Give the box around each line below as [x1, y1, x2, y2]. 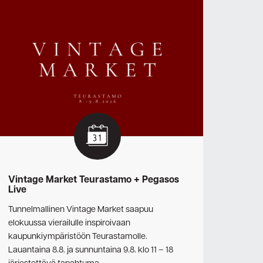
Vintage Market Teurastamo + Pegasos [8, 174, 179, 187]
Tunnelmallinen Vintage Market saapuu [8, 203, 153, 215]
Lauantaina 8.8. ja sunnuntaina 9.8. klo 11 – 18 [8, 244, 173, 256]
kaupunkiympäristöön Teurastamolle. [8, 230, 147, 242]
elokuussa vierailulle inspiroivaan [8, 217, 130, 229]
